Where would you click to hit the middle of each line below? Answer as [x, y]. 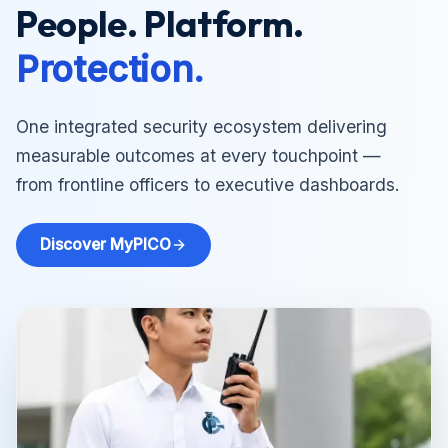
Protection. [110, 69]
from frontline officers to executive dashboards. [208, 184]
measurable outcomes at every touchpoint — [198, 155]
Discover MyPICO [105, 244]
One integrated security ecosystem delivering [201, 126]
